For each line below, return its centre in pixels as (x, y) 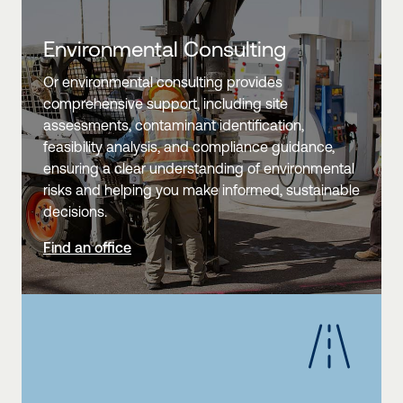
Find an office (87, 248)
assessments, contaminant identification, (174, 125)
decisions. (75, 212)
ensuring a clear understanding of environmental (199, 169)
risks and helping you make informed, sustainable (201, 190)
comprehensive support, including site (166, 104)
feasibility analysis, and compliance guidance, (189, 147)
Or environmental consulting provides (163, 82)
